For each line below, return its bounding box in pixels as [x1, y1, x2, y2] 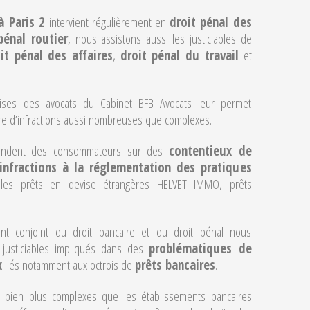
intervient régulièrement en [44, 13, 170, 31]
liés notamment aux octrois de [2, 256, 135, 274]
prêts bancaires [135, 256, 215, 274]
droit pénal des [170, 13, 252, 31]
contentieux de [168, 142, 252, 160]
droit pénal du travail [120, 46, 239, 64]
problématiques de [149, 239, 252, 257]
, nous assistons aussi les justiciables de [67, 30, 252, 48]
